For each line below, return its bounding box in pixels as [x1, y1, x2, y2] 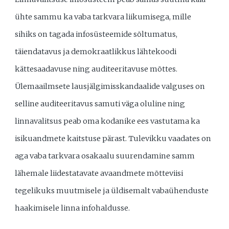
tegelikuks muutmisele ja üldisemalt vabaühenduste [15, 186, 209, 196]
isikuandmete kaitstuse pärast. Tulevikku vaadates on [15, 134, 212, 144]
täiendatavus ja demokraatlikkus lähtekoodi [15, 47, 177, 57]
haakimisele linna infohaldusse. [15, 203, 130, 213]
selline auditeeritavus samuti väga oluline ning [15, 99, 186, 109]
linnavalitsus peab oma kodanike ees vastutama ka [15, 117, 200, 126]
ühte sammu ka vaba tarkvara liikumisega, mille [15, 12, 192, 22]
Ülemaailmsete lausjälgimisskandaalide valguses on [15, 82, 205, 91]
